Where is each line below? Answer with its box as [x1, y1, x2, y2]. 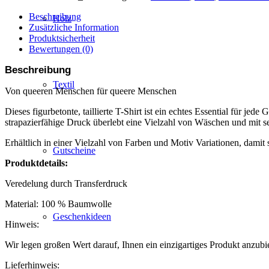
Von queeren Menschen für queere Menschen [5, 85, 177, 96]
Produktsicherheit [29, 32, 95, 43]
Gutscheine [53, 145, 95, 156]
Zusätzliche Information [29, 22, 119, 32]
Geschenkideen [53, 211, 111, 222]
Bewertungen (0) [29, 43, 93, 54]
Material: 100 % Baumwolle [5, 198, 112, 209]
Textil [53, 79, 74, 89]
